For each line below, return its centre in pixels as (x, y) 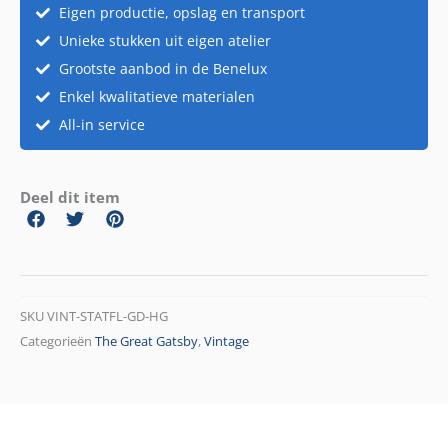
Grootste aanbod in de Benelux (162, 68)
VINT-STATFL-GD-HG (107, 316)
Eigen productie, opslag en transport (181, 12)
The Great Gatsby (146, 341)
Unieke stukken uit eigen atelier (164, 40)
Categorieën (56, 341)
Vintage (226, 341)
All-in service (101, 124)
